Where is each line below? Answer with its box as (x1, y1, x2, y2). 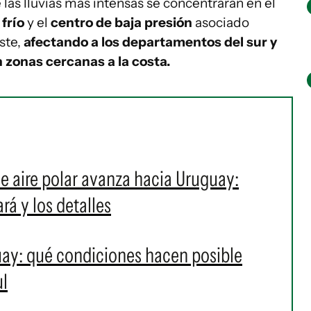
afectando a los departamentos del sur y (24, 34, 277, 50)
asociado (192, 15, 249, 31)
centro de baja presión (51, 15, 192, 31)
